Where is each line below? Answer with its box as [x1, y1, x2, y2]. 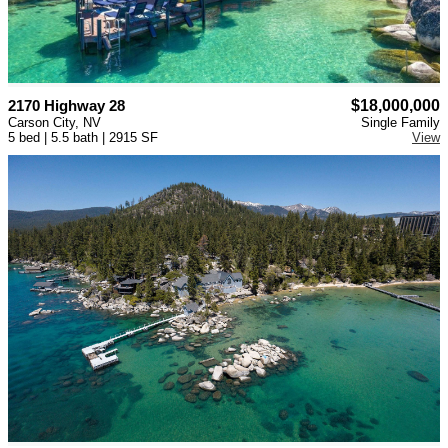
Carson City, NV [8, 114, 101, 130]
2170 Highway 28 [8, 96, 125, 114]
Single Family [360, 114, 440, 130]
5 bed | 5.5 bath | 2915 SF [8, 129, 158, 145]
